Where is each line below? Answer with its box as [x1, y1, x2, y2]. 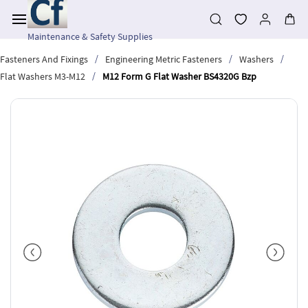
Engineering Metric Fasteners [105, 52, 222, 65]
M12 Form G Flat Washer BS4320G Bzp [102, 69, 256, 82]
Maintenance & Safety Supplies [27, 30, 153, 43]
